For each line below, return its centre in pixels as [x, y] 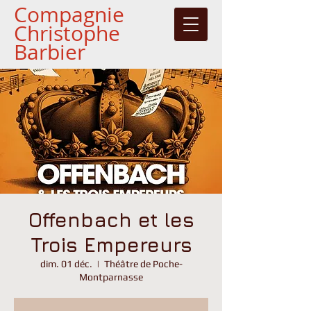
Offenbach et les [111, 220]
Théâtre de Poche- [143, 264]
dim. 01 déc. [66, 264]
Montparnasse [111, 277]
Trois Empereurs [111, 245]
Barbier [50, 52]
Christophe [67, 33]
